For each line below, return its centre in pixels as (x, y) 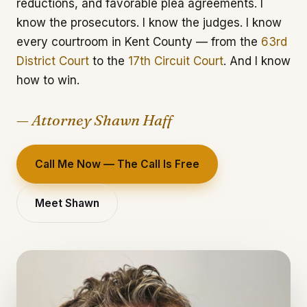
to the (107, 61)
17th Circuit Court (176, 61)
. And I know (257, 61)
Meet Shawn (67, 203)
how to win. (48, 80)
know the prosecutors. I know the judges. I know (149, 23)
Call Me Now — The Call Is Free (117, 164)
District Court (53, 61)
